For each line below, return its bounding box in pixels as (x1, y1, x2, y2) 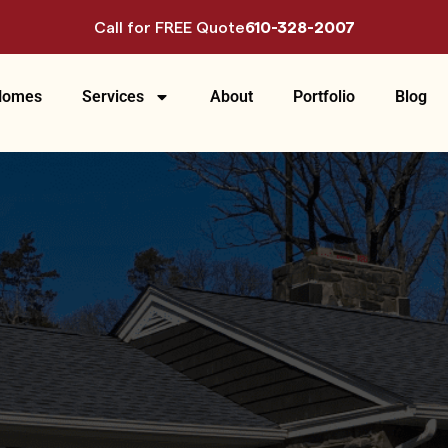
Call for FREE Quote (93, 20, 245, 36)
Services (82, 87, 144, 106)
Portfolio (293, 87, 355, 106)
